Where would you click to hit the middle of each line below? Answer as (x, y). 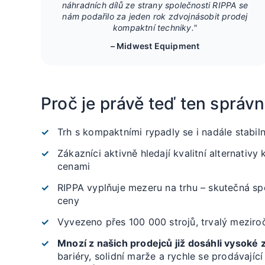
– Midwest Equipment (155, 46)
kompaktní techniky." (155, 28)
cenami (74, 166)
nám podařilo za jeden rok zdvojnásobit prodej (155, 16)
